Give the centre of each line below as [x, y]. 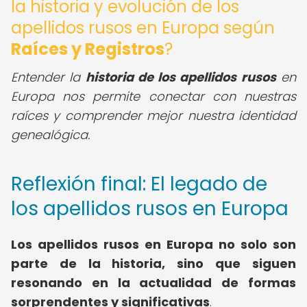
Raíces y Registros [88, 49]
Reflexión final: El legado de [139, 184]
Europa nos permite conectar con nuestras [153, 96]
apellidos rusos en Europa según [143, 28]
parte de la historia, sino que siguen [153, 263]
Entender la [48, 77]
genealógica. [50, 135]
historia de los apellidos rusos [181, 77]
